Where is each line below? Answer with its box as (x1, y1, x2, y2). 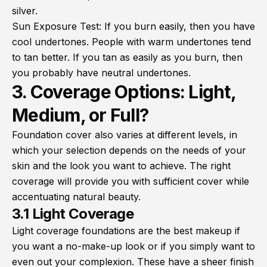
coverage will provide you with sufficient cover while (12, 175, 249, 188)
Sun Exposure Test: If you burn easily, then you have (12, 20, 255, 33)
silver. (12, 5, 38, 17)
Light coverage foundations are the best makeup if (12, 225, 240, 237)
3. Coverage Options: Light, (12, 81, 235, 103)
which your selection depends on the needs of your (12, 144, 246, 157)
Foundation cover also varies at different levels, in (12, 129, 237, 141)
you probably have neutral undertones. (12, 67, 191, 79)
